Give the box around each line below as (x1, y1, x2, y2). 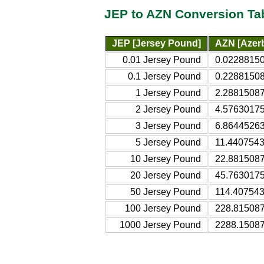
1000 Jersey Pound (120, 219, 201, 230)
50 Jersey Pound (130, 186, 201, 197)
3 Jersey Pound (136, 120, 201, 131)
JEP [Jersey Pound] (112, 38, 201, 48)
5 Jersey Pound (136, 137, 201, 147)
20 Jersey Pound (130, 170, 201, 180)
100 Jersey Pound (125, 203, 201, 213)
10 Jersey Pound (130, 153, 201, 164)
